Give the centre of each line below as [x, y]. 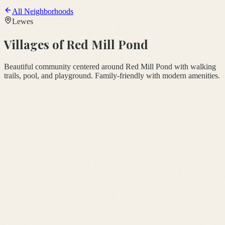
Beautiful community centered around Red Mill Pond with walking [110, 66]
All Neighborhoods [43, 11]
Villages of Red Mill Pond [76, 44]
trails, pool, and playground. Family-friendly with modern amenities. [112, 75]
